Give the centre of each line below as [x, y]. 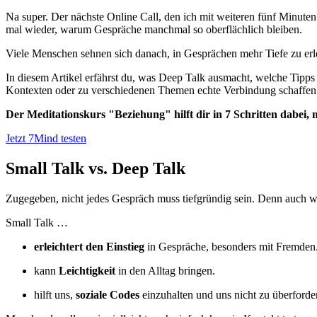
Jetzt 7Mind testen [46, 138]
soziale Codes [108, 294]
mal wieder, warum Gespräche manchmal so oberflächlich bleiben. [154, 29]
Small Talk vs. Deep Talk [96, 168]
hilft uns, [55, 294]
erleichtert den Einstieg [89, 246]
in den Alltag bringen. [165, 270]
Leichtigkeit [87, 270]
